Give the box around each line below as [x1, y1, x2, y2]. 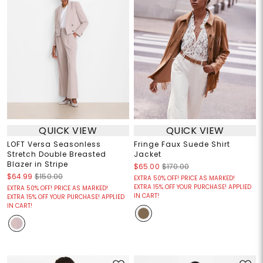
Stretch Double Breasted [6, 149, 106, 160]
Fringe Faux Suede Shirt [134, 139, 230, 150]
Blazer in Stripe [6, 159, 68, 170]
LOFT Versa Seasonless [6, 139, 101, 150]
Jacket [134, 149, 161, 160]
